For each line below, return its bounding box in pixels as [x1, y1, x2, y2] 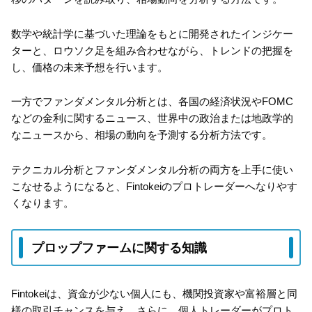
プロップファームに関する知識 [31, 240, 207, 255]
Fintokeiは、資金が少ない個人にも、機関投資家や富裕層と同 [11, 287, 297, 299]
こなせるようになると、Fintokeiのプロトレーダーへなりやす [11, 180, 297, 192]
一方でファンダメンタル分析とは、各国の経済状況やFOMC [11, 95, 293, 108]
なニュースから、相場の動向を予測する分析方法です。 [11, 129, 272, 141]
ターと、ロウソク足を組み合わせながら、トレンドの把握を [11, 44, 293, 56]
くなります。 [11, 196, 74, 209]
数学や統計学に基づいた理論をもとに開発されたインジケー [11, 27, 293, 40]
